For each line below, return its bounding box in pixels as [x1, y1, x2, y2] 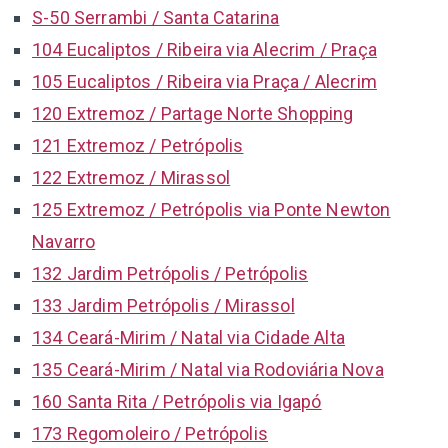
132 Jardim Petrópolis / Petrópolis [32, 262, 309, 284]
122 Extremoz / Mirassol [32, 166, 231, 188]
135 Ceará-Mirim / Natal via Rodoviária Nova [32, 358, 384, 380]
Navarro [32, 230, 96, 252]
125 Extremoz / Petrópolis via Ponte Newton [32, 198, 391, 220]
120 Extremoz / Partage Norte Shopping [32, 102, 354, 124]
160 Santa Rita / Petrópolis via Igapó [32, 390, 322, 412]
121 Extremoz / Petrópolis [32, 134, 244, 156]
